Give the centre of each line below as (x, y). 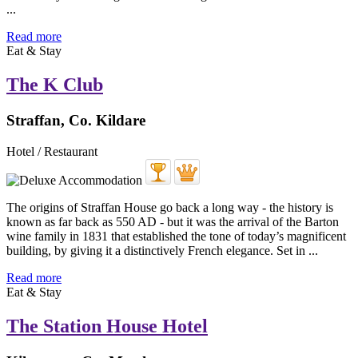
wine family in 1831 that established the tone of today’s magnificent (176, 236)
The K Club (55, 85)
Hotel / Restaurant (52, 151)
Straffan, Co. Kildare (76, 120)
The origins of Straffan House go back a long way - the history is (170, 207)
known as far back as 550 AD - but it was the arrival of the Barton (173, 221)
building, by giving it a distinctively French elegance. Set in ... (162, 250)
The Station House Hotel (107, 326)
